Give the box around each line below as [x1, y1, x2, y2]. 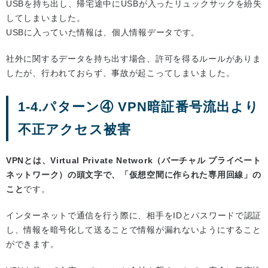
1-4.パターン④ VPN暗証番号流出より [18, 99, 260, 114]
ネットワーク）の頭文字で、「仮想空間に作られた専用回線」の [6, 169, 261, 179]
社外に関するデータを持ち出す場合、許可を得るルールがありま [6, 53, 261, 63]
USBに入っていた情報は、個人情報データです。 [6, 27, 200, 37]
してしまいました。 [6, 13, 86, 23]
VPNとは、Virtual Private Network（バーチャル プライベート [6, 155, 261, 165]
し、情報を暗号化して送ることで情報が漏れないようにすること [6, 224, 261, 234]
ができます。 [6, 239, 59, 249]
